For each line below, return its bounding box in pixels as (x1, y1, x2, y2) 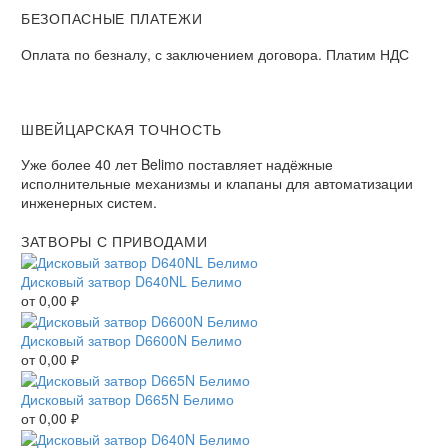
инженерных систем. (21, 192, 157, 213)
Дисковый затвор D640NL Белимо (21, 271, 242, 292)
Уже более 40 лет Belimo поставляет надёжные (21, 154, 333, 175)
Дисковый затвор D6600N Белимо (21, 329, 242, 350)
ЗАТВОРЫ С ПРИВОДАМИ (21, 231, 208, 252)
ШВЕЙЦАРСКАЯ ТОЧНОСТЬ (21, 118, 222, 139)
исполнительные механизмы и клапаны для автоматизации (21, 173, 413, 194)
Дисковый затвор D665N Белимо (21, 388, 234, 409)
